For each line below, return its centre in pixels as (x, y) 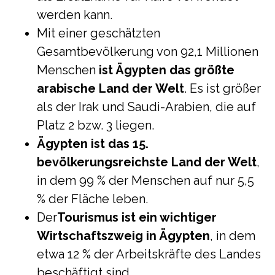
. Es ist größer (223, 88)
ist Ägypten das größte (167, 70)
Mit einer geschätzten (99, 33)
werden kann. (75, 15)
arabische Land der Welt (110, 88)
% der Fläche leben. (92, 199)
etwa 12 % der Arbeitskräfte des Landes (149, 254)
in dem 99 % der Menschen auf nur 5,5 (145, 180)
